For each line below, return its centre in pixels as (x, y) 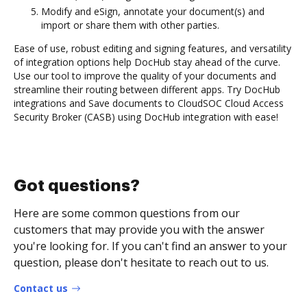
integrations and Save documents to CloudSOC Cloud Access (149, 103)
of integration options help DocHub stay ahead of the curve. (147, 62)
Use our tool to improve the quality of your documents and (145, 75)
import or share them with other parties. (130, 25)
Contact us (41, 288)
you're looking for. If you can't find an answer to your (150, 246)
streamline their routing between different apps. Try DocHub (147, 89)
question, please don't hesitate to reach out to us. (141, 262)
